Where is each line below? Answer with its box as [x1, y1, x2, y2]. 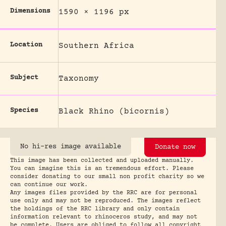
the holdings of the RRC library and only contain [10, 205, 180, 212]
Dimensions [10, 7, 50, 15]
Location [10, 40, 42, 49]
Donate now [155, 143, 195, 151]
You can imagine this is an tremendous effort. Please [10, 165, 194, 172]
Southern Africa [59, 41, 134, 50]
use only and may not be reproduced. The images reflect [10, 197, 201, 204]
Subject [10, 73, 38, 82]
